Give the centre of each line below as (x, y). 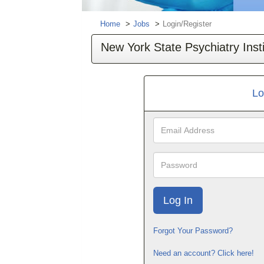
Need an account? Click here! (203, 253)
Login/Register (187, 24)
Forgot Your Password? (193, 231)
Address (167, 133)
